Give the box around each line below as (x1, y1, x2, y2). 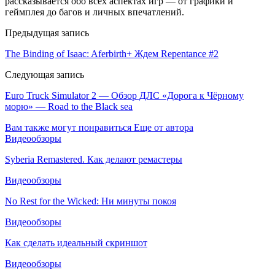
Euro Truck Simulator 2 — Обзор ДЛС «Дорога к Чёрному (5, 90, 244, 101)
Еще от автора (134, 122, 193, 133)
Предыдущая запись (5, 27, 89, 38)
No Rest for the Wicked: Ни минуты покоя (5, 195, 176, 206)
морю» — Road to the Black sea (5, 101, 133, 112)
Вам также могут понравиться (5, 122, 131, 133)
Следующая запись (5, 69, 84, 80)
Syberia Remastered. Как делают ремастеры (5, 153, 182, 165)
